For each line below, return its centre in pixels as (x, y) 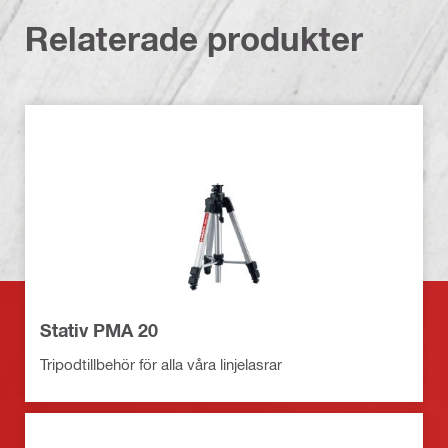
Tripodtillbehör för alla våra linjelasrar (161, 364)
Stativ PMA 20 (99, 330)
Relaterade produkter (194, 39)
